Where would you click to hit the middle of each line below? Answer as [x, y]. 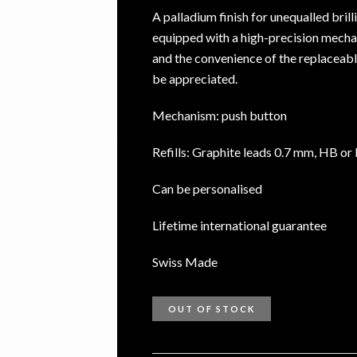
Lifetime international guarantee [239, 225]
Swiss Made [185, 262]
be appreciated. [195, 78]
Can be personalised [207, 188]
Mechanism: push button [220, 115]
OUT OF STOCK [212, 309]
